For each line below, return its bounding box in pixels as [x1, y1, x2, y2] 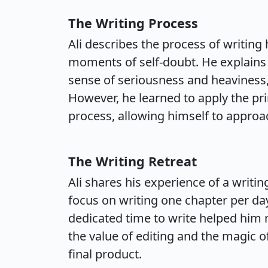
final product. [68, 246, 142, 262]
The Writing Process [68, 14, 198, 32]
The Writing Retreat [68, 153, 197, 170]
